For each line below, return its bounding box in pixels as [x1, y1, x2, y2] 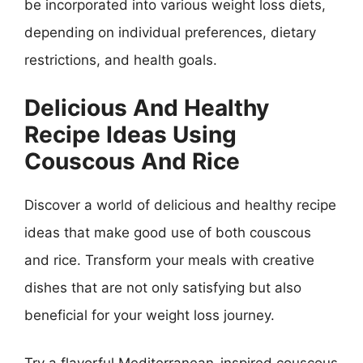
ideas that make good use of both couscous [24, 224, 311, 241]
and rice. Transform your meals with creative [24, 251, 314, 268]
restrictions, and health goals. [24, 52, 217, 68]
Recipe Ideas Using [24, 120, 237, 148]
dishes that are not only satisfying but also [24, 279, 301, 296]
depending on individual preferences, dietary [24, 24, 316, 41]
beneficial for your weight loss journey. [24, 306, 275, 323]
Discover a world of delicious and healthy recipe [24, 196, 336, 213]
